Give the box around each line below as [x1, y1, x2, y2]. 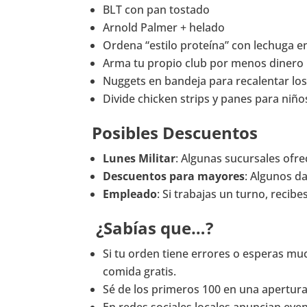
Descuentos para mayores [103, 169, 245, 184]
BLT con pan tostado [103, 2, 210, 18]
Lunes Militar [103, 151, 176, 167]
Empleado [103, 186, 158, 202]
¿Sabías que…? [92, 217, 214, 240]
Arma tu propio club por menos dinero [103, 56, 304, 71]
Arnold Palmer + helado [103, 20, 225, 36]
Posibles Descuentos [92, 121, 258, 145]
